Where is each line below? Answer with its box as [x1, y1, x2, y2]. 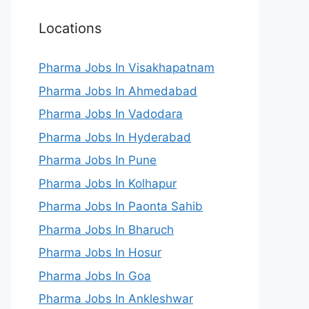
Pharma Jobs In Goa [39, 268, 151, 283]
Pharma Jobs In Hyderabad [39, 130, 191, 144]
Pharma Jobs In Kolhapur [39, 176, 177, 190]
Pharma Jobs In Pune [39, 153, 157, 167]
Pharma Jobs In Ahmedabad [39, 83, 197, 98]
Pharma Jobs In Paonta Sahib [39, 199, 203, 213]
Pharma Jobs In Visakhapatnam [39, 61, 215, 74]
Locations [39, 20, 101, 37]
